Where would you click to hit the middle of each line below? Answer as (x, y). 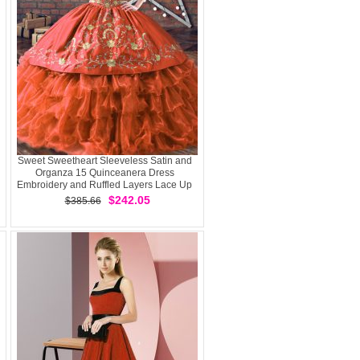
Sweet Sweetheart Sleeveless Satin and (104, 161)
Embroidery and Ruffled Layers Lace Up (104, 185)
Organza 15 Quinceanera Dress (104, 173)
